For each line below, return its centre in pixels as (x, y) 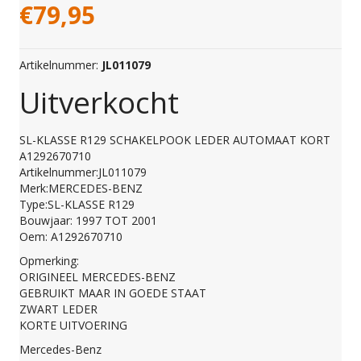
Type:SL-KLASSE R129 (77, 205)
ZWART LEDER (58, 309)
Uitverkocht (99, 103)
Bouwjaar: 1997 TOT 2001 (88, 221)
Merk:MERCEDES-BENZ (81, 189)
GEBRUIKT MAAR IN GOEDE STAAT (113, 293)
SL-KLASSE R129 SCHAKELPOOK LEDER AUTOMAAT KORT (175, 140)
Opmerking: (49, 261)
